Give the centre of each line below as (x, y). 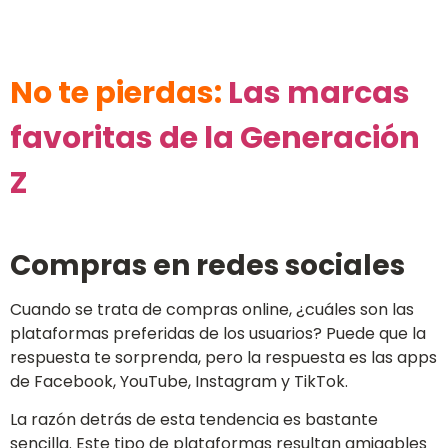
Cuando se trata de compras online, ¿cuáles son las (212, 309)
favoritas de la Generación (215, 138)
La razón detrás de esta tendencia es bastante (194, 420)
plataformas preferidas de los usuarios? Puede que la (218, 333)
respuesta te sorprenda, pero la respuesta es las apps (223, 357)
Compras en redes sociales (207, 265)
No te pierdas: (119, 93)
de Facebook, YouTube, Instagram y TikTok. (179, 381)
